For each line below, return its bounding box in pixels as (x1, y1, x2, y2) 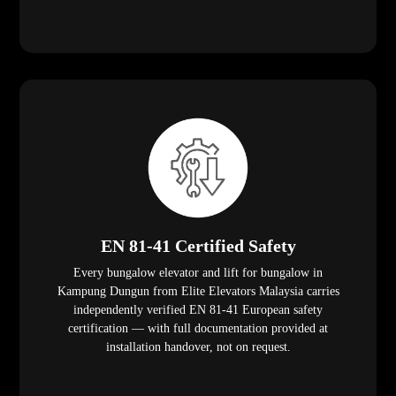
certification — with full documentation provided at (68, 322, 328, 336)
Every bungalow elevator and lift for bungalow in (73, 266, 323, 280)
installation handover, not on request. (105, 340, 291, 354)
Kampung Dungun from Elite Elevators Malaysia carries (57, 285, 339, 299)
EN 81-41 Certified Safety (100, 236, 296, 256)
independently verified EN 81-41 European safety (73, 303, 323, 317)
